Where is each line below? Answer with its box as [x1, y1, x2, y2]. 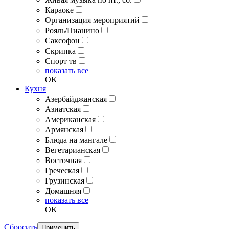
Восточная [45, 155, 82, 165]
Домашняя [45, 186, 81, 195]
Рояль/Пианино [45, 26, 99, 35]
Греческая [45, 166, 79, 175]
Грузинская [45, 176, 84, 185]
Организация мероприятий [45, 15, 140, 25]
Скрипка [45, 46, 76, 55]
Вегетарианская [45, 145, 100, 154]
